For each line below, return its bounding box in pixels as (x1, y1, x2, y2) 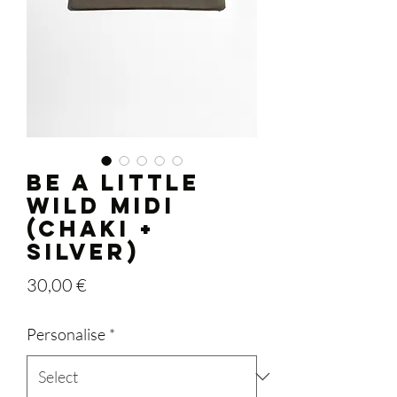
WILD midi (27, 191, 175, 220)
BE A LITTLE (27, 167, 200, 197)
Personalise (27, 323, 105, 344)
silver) (27, 237, 140, 266)
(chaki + (27, 214, 155, 243)
